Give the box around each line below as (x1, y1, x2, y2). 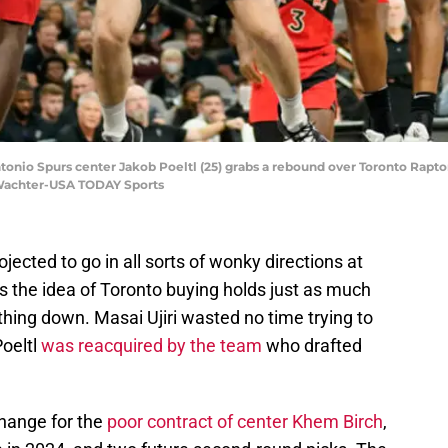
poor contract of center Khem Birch (107, 411, 383, 433)
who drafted (262, 335, 362, 357)
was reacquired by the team (37, 335, 262, 357)
